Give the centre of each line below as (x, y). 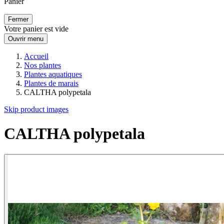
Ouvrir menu (26, 39)
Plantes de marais (51, 83)
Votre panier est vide (36, 29)
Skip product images (36, 109)
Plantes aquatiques (53, 74)
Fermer (18, 19)
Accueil (36, 56)
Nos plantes (42, 65)
